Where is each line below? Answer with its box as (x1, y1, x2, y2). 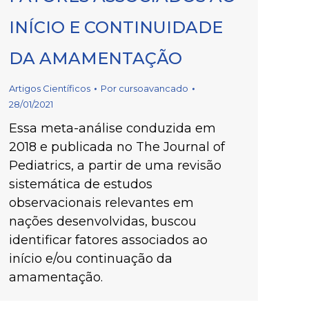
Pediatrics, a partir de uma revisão (9, 158, 221, 173)
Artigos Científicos (9, 83, 90, 94)
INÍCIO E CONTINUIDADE (9, 17, 223, 37)
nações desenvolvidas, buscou (9, 214, 197, 229)
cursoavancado (119, 83, 188, 94)
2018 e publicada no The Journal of (9, 139, 225, 154)
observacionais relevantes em (9, 195, 194, 210)
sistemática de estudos (9, 177, 152, 192)
